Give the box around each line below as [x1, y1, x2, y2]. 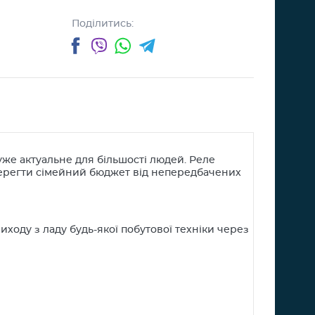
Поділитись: [72, 19, 134, 29]
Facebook [65, 41, 115, 51]
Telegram [136, 41, 184, 51]
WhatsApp [112, 41, 167, 51]
